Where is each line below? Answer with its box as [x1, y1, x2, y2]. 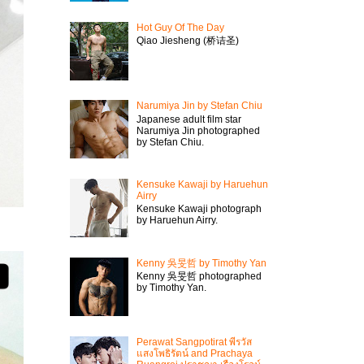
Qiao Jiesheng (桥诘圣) [136, 34, 239, 46]
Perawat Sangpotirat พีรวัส [136, 336, 252, 348]
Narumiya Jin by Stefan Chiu [136, 100, 262, 112]
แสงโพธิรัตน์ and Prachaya [136, 347, 253, 359]
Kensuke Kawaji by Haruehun [136, 179, 268, 191]
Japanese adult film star [136, 113, 241, 125]
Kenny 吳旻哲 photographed [136, 271, 262, 283]
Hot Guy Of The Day [136, 21, 224, 33]
